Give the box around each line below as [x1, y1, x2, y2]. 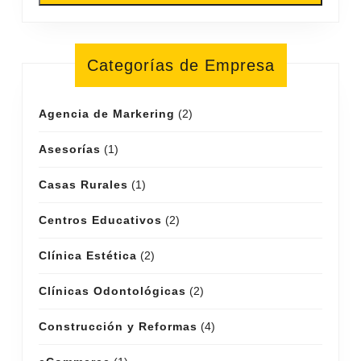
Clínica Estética [39, 248, 137, 262]
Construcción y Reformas [39, 319, 197, 333]
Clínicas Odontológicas [39, 284, 186, 297]
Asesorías [39, 142, 101, 156]
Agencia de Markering [39, 106, 175, 120]
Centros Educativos [39, 213, 162, 226]
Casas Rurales [39, 177, 128, 191]
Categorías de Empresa [86, 56, 275, 74]
